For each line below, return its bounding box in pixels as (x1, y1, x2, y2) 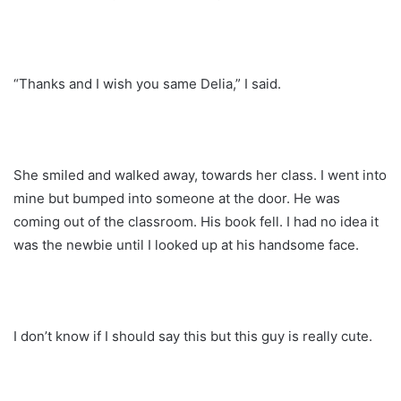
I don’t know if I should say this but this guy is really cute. (13, 327, 372, 345)
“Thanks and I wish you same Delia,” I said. (13, 74, 281, 92)
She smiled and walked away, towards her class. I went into (13, 166, 387, 183)
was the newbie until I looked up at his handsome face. (13, 235, 359, 253)
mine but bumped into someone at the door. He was (13, 189, 340, 207)
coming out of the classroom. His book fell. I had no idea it (13, 212, 379, 230)
